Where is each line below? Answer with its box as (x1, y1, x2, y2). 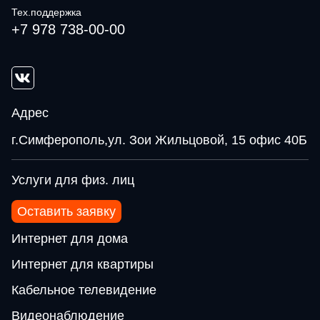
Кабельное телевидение (11, 283, 156, 297)
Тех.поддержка (11, 6, 81, 18)
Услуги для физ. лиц (11, 173, 134, 187)
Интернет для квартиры (11, 257, 154, 271)
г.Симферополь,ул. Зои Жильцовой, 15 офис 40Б (11, 133, 307, 147)
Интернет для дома (11, 231, 128, 246)
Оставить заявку (17, 204, 116, 219)
